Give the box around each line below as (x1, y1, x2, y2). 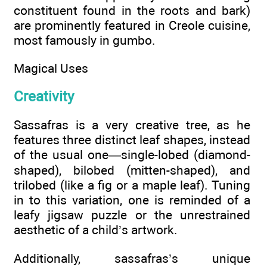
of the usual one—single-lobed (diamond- (14, 147, 250, 163)
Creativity (14, 88, 74, 105)
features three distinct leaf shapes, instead (14, 132, 250, 148)
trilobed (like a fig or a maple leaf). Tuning (14, 178, 250, 193)
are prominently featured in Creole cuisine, (14, 18, 250, 33)
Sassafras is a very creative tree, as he (14, 117, 250, 133)
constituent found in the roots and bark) (14, 3, 250, 18)
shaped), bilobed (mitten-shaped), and (14, 163, 250, 178)
